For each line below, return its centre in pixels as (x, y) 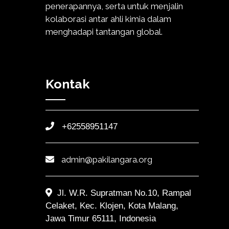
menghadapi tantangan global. (104, 31)
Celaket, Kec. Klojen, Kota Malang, (112, 205)
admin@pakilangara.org (107, 159)
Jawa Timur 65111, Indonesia (101, 218)
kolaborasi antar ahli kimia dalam (108, 19)
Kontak (68, 84)
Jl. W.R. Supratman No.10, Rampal (124, 193)
